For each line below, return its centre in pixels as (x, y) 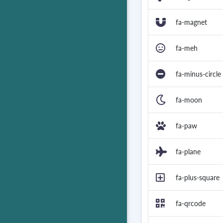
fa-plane (188, 152)
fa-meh (187, 48)
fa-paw (186, 126)
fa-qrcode (191, 204)
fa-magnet (191, 22)
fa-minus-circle (198, 74)
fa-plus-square (198, 178)
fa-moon (189, 100)
